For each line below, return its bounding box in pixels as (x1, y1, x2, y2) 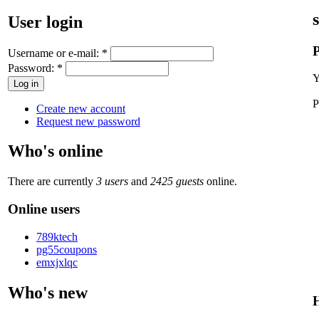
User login (8, 12, 83, 31)
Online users (8, 202, 80, 217)
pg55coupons (36, 243, 97, 256)
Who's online (8, 142, 103, 161)
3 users (96, 175, 128, 188)
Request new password (36, 115, 140, 127)
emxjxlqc (36, 256, 78, 268)
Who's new (8, 283, 88, 302)
